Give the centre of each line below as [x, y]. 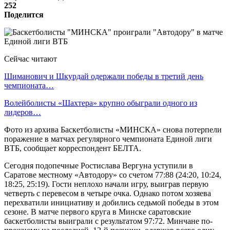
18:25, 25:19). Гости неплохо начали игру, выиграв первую [106, 184]
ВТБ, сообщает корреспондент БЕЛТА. [73, 148]
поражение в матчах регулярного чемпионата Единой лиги [108, 139]
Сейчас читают [31, 59]
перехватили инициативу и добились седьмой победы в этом [111, 202]
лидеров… [23, 112]
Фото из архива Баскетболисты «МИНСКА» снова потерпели [113, 129]
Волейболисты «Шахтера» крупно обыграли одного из [101, 103]
